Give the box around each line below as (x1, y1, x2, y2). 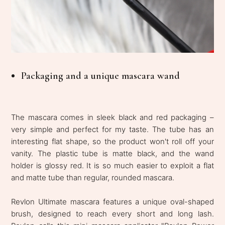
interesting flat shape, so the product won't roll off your (11, 136, 214, 146)
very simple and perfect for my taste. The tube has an (11, 124, 214, 134)
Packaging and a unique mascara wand (21, 69, 180, 82)
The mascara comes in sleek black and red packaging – (11, 112, 214, 122)
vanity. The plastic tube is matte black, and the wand (11, 148, 214, 158)
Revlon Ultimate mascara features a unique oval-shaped (11, 196, 214, 206)
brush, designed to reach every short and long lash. (11, 208, 214, 218)
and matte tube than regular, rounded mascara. (11, 172, 175, 182)
